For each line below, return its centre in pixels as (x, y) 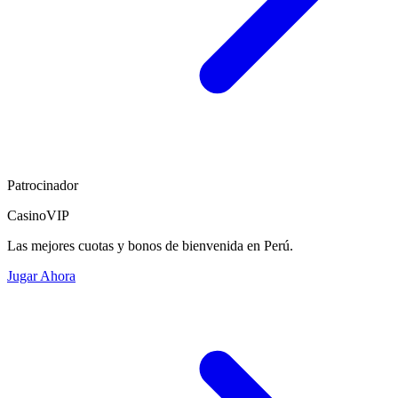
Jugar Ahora (41, 275)
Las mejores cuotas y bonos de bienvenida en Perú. (150, 245)
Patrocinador (43, 185)
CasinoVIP (38, 215)
